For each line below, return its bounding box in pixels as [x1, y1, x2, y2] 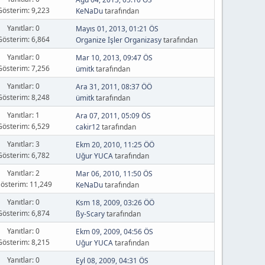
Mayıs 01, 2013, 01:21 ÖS [75, 24, 159, 34]
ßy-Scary [75, 209, 105, 219]
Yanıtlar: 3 [7, 138, 40, 149]
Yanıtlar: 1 [7, 109, 40, 120]
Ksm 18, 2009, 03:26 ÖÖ [75, 198, 154, 208]
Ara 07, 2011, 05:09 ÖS [75, 111, 151, 121]
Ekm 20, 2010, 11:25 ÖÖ [75, 140, 154, 150]
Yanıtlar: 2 [7, 167, 40, 178]
